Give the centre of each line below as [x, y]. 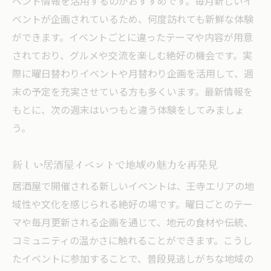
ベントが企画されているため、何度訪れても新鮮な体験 [133, 20]
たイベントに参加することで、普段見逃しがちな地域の [133, 260]
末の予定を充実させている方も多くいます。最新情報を [132, 93]
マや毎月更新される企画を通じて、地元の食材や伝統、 [133, 223]
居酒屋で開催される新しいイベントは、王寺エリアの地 [133, 187]
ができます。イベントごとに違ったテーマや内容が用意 [132, 38]
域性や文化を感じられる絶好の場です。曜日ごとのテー [132, 205]
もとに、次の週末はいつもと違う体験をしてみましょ [128, 111]
